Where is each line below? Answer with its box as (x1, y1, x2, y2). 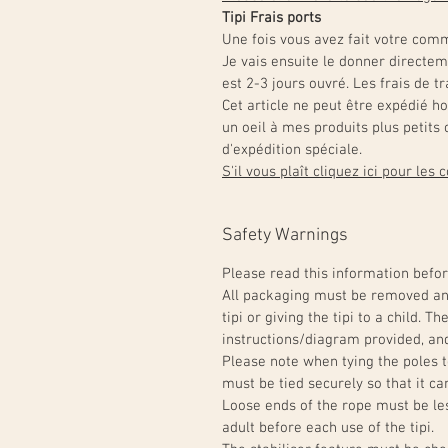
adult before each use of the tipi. (222, 419, 434, 437)
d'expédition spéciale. (222, 141, 362, 159)
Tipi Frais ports (222, 9, 321, 27)
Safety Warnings (222, 225, 348, 246)
